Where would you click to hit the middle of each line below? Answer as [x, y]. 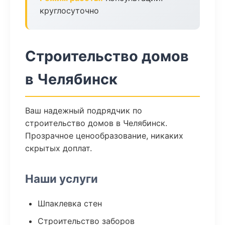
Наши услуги [62, 179]
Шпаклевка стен [70, 203]
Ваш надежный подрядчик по [84, 110]
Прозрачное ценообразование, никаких [104, 136]
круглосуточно [69, 11]
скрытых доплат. [59, 148]
